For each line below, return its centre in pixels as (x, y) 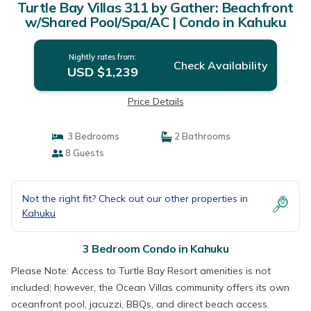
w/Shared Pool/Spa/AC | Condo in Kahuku (155, 22)
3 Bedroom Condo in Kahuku (155, 249)
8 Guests (83, 153)
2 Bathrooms (201, 136)
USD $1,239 (102, 72)
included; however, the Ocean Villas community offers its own (150, 287)
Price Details (155, 101)
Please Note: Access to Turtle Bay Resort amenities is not (141, 271)
